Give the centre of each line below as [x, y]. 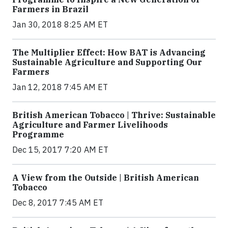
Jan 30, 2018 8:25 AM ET [60, 24]
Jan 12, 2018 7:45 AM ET [60, 87]
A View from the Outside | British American [106, 178]
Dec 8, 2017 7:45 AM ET [58, 203]
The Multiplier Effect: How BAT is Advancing [109, 52]
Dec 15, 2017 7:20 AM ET [60, 150]
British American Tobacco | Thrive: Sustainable [114, 115]
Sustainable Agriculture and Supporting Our [107, 62]
